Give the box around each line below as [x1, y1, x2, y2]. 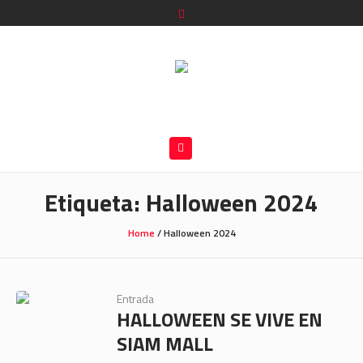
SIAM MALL [116, 329, 213, 359]
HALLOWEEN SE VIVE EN [116, 305, 322, 335]
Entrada [116, 290, 154, 308]
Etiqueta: [45, 184, 146, 222]
